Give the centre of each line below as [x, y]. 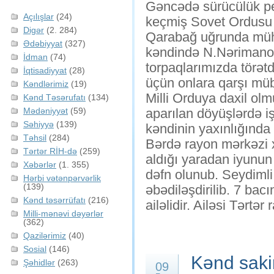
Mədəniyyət [46, 111]
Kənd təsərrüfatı [54, 200]
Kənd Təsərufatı [54, 97]
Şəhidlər [39, 262]
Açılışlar [39, 17]
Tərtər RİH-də [50, 151]
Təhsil [35, 138]
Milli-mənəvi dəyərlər [63, 213]
